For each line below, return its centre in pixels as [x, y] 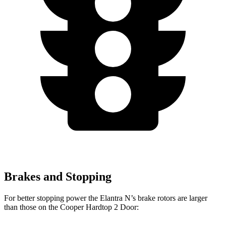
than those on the [32, 207]
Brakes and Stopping [58, 177]
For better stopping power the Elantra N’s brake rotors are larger [106, 198]
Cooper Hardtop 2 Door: [99, 207]
